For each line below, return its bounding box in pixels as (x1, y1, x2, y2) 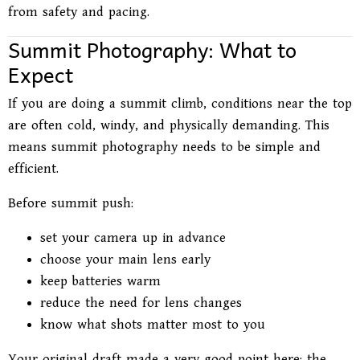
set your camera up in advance (40, 230, 226, 246)
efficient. (8, 161, 59, 177)
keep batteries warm (40, 273, 161, 289)
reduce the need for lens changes (40, 295, 242, 311)
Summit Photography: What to (8, 31, 297, 66)
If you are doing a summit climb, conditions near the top (8, 96, 352, 112)
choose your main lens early (40, 252, 211, 268)
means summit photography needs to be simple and (8, 139, 321, 155)
